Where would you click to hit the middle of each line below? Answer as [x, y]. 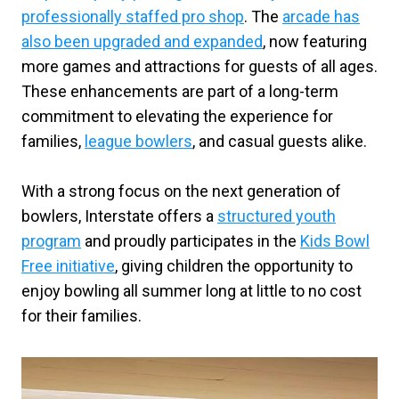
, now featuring [315, 41]
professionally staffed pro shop [133, 16]
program [51, 241]
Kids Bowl [335, 241]
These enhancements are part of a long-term [180, 91]
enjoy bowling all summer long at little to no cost [191, 291]
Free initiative [68, 266]
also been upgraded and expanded [142, 41]
